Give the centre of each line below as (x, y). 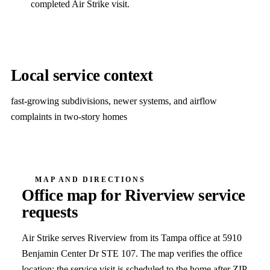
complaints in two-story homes (69, 117)
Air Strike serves (55, 237)
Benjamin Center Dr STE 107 (79, 253)
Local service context (82, 76)
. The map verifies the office (189, 253)
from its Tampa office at (175, 237)
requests (50, 212)
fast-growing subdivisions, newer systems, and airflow (114, 101)
